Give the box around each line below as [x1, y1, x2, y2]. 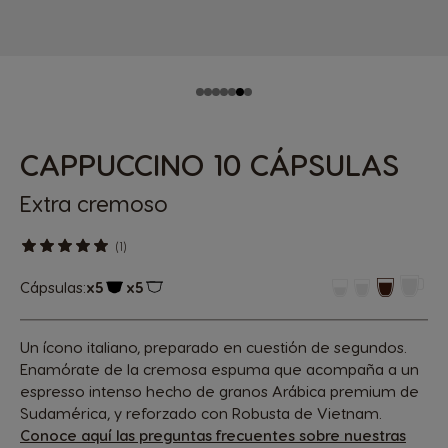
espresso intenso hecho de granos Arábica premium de [20, 381, 419, 400]
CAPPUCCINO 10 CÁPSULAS [20, 146, 399, 182]
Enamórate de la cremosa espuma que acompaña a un [20, 359, 419, 378]
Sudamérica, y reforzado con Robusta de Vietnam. [20, 403, 382, 422]
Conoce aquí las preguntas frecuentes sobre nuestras [20, 425, 406, 444]
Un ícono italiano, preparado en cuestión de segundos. [20, 337, 407, 356]
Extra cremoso [20, 190, 168, 216]
